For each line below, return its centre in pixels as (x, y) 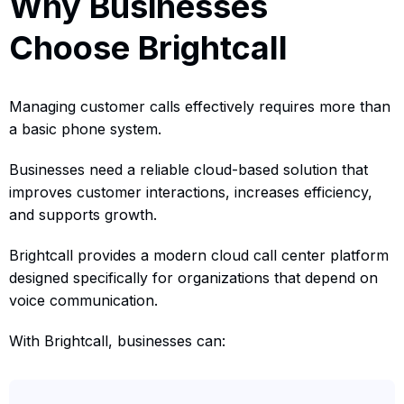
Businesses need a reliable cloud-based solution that (188, 169)
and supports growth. (83, 214)
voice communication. (83, 300)
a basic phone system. (85, 129)
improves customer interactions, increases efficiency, (191, 192)
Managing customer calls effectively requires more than (200, 106)
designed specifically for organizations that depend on (193, 277)
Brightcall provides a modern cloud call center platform (199, 255)
